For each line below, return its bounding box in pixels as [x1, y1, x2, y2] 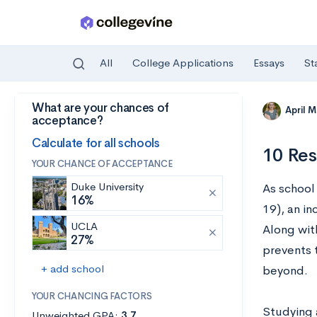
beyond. [262, 263, 311, 278]
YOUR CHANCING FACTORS [32, 290, 152, 302]
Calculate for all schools [32, 135, 160, 151]
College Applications [132, 56, 234, 70]
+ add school [41, 262, 104, 275]
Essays [253, 56, 284, 70]
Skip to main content [15, 104, 115, 117]
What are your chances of [32, 100, 169, 115]
